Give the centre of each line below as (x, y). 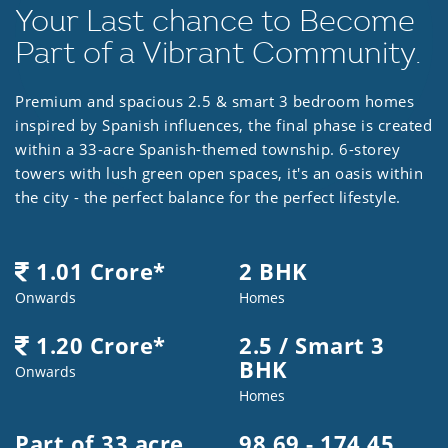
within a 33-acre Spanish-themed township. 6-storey (207, 149)
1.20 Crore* (97, 345)
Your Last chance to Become (215, 21)
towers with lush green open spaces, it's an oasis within (219, 173)
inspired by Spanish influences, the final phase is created (223, 125)
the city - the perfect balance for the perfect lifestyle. (208, 197)
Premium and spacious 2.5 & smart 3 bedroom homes (214, 101)
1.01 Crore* (97, 271)
